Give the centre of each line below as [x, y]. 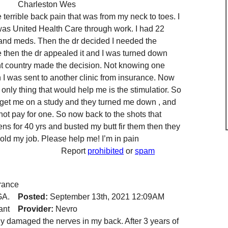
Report [74, 151]
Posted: [34, 197]
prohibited [106, 151]
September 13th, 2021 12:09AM [107, 197]
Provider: [36, 209]
